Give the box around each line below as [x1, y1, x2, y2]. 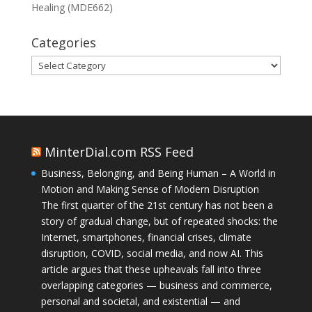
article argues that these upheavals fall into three [40, 262, 261, 276]
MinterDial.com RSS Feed [44, 143, 194, 160]
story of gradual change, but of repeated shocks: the [40, 214, 278, 228]
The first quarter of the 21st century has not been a [40, 198, 273, 212]
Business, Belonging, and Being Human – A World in [40, 166, 276, 180]
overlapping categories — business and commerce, [40, 278, 272, 292]
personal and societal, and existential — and [40, 294, 240, 308]
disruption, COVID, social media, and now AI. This [40, 246, 263, 260]
